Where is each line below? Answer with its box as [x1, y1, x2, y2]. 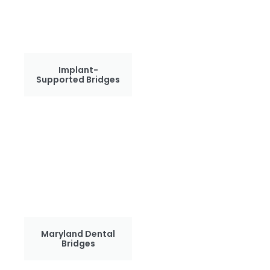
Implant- [58, 63, 98, 76]
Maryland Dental [41, 227, 116, 240]
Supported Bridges [36, 73, 121, 86]
